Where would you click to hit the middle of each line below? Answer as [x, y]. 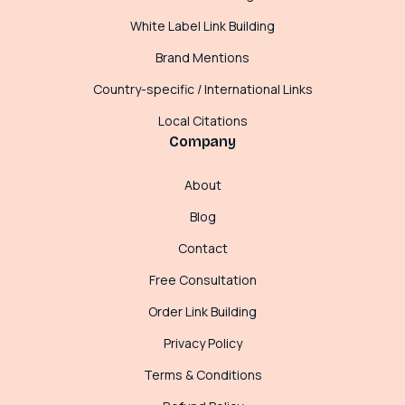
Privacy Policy [202, 343]
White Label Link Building [202, 25]
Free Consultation [202, 279]
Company [202, 141]
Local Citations [202, 120]
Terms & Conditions [202, 374]
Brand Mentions [202, 57]
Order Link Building [202, 311]
